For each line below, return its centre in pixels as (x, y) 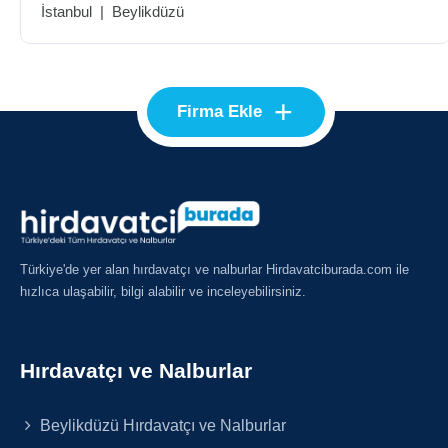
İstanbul (66, 11)
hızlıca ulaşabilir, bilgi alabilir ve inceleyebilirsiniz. (163, 291)
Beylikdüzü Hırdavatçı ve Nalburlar (161, 424)
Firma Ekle (220, 111)
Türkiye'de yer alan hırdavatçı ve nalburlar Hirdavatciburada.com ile (214, 269)
